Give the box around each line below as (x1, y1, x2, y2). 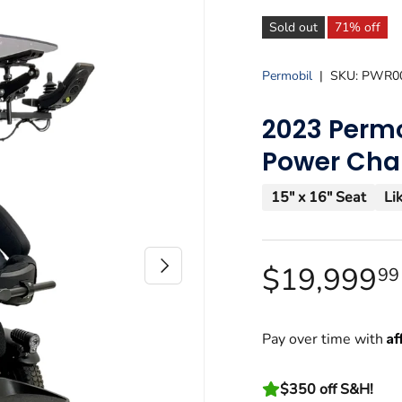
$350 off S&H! (280, 379, 374, 399)
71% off (335, 19, 381, 36)
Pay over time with (262, 328, 388, 349)
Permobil (262, 67, 313, 84)
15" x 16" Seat (271, 187, 367, 207)
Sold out (269, 19, 319, 36)
